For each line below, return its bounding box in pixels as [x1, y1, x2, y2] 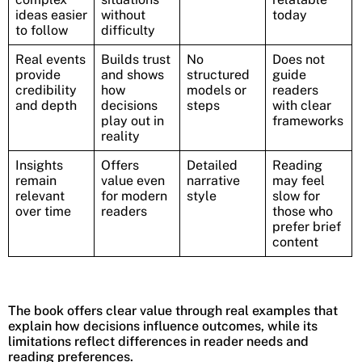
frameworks [272, 112, 343, 128]
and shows [101, 66, 164, 82]
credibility [15, 82, 77, 98]
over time [15, 203, 71, 219]
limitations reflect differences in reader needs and [8, 334, 309, 350]
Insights [15, 157, 63, 173]
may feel [272, 172, 325, 188]
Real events [15, 51, 86, 67]
